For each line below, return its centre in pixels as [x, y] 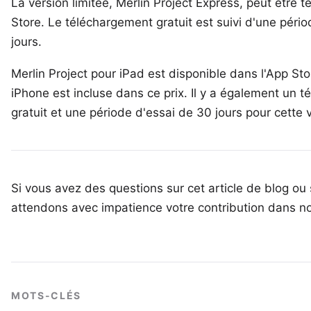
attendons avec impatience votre [104, 208]
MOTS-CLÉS [47, 295]
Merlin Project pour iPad [78, 74]
